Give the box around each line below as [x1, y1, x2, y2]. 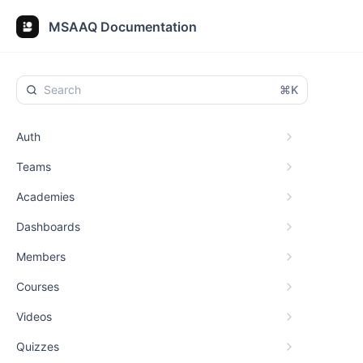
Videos [16, 310, 52, 323]
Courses [16, 280, 59, 293]
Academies [16, 190, 75, 203]
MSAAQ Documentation [49, 18, 197, 35]
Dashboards [16, 220, 80, 233]
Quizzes [16, 340, 59, 353]
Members [16, 250, 66, 263]
